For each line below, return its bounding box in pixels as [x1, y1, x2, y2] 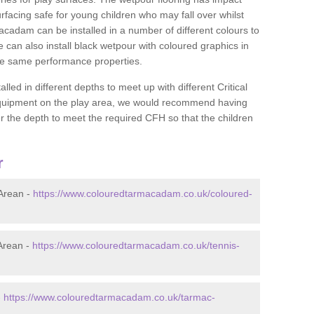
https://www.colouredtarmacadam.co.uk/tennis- [32, 240, 240, 251]
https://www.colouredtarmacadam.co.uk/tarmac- [4, 292, 215, 303]
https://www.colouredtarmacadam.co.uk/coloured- [33, 188, 252, 199]
